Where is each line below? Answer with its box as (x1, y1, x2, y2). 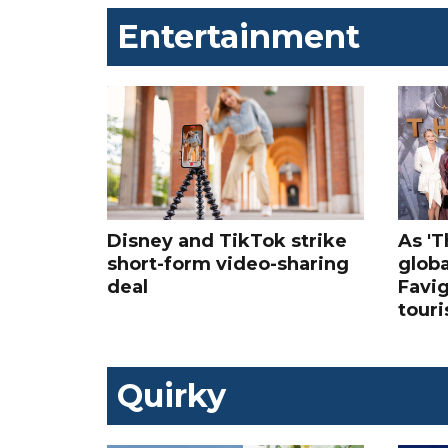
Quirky (117, 376, 226, 416)
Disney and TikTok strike (107, 230, 347, 253)
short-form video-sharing (107, 253, 349, 276)
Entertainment (117, 17, 360, 57)
